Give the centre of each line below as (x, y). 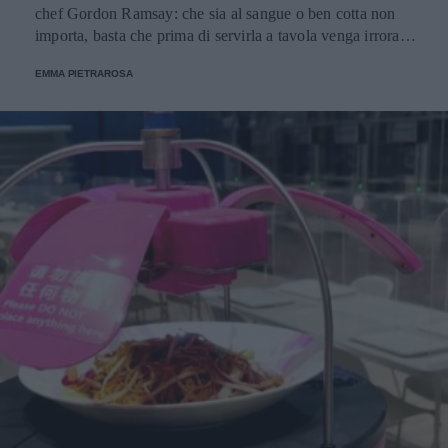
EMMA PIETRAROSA (84, 73)
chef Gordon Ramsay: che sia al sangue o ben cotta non (215, 13)
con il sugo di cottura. (105, 57)
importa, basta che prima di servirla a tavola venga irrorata (223, 35)
